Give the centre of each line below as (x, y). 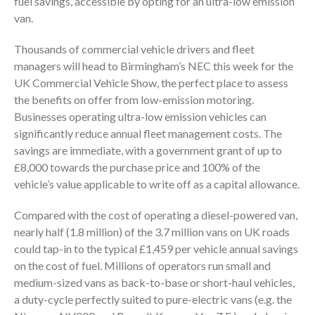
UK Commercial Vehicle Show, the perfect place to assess (151, 82)
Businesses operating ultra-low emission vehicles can (140, 116)
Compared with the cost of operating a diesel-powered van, (156, 214)
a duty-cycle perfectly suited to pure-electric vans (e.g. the (153, 299)
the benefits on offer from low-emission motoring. (134, 99)
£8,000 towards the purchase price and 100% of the (137, 167)
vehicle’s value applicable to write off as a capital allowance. (157, 184)
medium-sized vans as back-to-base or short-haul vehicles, (154, 282)
